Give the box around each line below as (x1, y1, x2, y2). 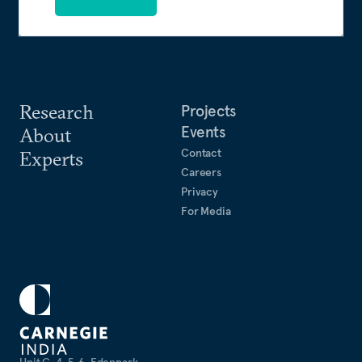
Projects (181, 101, 236, 120)
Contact (181, 145, 222, 160)
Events (181, 122, 225, 141)
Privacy (181, 184, 219, 199)
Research (19, 99, 94, 124)
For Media (181, 204, 231, 218)
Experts (19, 146, 83, 170)
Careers (181, 165, 222, 179)
